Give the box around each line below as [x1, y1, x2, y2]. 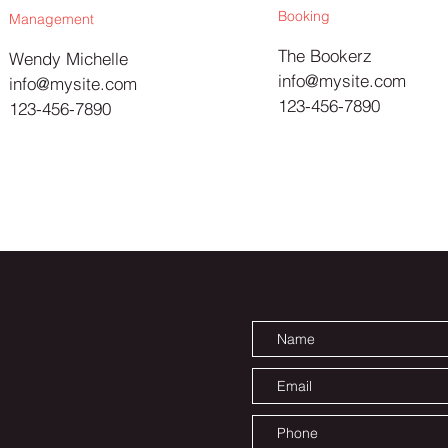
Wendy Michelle [9, 48, 128, 69]
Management [9, 10, 94, 28]
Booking [278, 7, 330, 25]
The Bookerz [278, 45, 372, 66]
